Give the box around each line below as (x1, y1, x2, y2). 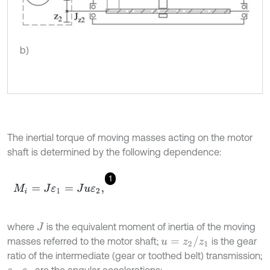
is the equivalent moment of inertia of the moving (44, 221, 256, 232)
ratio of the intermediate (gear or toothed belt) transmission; (7, 250, 262, 261)
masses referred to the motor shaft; (7, 235, 161, 246)
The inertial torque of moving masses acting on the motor (7, 131, 253, 143)
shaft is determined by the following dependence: (7, 146, 221, 157)
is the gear (209, 235, 257, 246)
